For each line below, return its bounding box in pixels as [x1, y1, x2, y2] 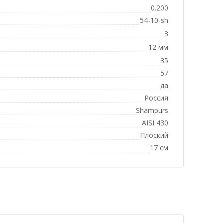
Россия [144, 93, 168, 103]
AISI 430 [142, 118, 168, 127]
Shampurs [136, 106, 168, 115]
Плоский [140, 130, 168, 140]
